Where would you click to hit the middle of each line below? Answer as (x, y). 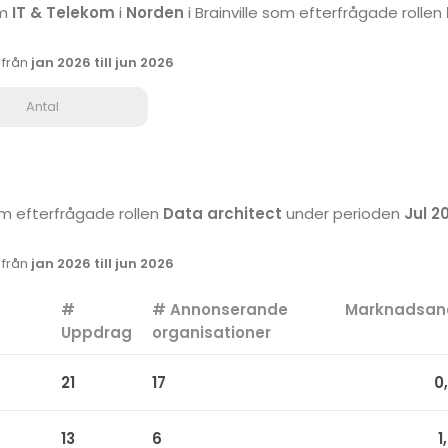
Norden (155, 12)
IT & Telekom (63, 12)
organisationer (211, 332)
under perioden (343, 213)
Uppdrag (96, 332)
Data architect (222, 213)
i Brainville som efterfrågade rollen (315, 12)
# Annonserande (220, 309)
